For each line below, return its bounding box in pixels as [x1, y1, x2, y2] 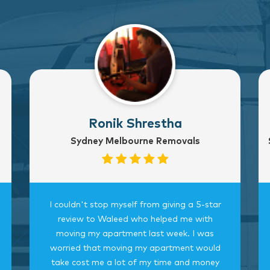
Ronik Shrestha [88, 117, 182, 130]
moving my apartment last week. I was [56, 229, 214, 238]
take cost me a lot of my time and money [51, 258, 219, 267]
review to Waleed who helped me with [57, 215, 213, 224]
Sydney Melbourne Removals [70, 136, 200, 146]
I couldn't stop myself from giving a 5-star [49, 200, 221, 209]
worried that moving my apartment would [49, 243, 221, 253]
